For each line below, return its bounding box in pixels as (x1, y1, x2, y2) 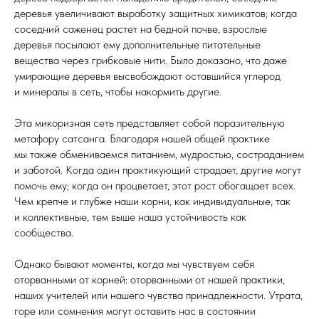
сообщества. (14, 225, 73, 239)
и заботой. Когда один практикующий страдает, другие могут (14, 162, 301, 177)
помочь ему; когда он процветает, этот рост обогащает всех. (14, 178, 296, 192)
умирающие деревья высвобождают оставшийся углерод (14, 68, 281, 83)
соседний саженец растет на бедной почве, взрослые (14, 21, 267, 36)
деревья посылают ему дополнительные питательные (14, 37, 261, 51)
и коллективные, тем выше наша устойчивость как (14, 209, 246, 224)
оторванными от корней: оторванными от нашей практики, (14, 272, 285, 286)
